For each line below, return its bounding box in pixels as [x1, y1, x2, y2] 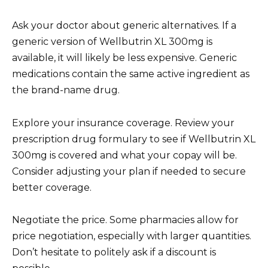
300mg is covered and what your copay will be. [12, 149, 237, 161]
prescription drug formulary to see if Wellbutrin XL [12, 133, 255, 145]
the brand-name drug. [12, 84, 120, 96]
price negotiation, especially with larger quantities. [12, 230, 251, 242]
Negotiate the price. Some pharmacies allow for [12, 214, 239, 226]
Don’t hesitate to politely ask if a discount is [12, 246, 216, 258]
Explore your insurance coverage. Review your [12, 117, 234, 129]
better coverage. [12, 181, 92, 193]
